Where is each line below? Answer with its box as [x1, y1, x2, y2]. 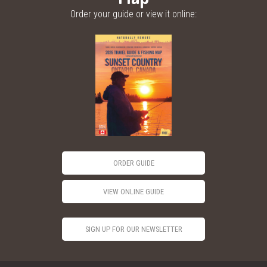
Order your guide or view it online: [70, 8, 197, 20]
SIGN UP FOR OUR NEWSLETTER [85, 225, 182, 234]
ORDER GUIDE [113, 158, 154, 167]
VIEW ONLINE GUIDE [103, 187, 164, 197]
